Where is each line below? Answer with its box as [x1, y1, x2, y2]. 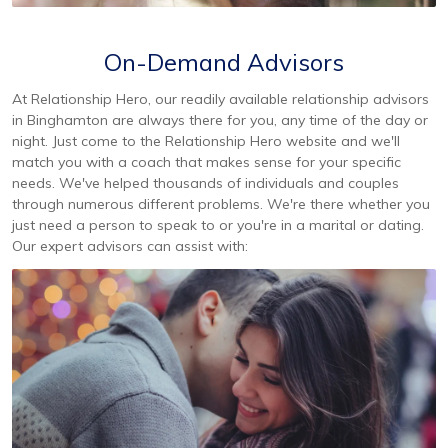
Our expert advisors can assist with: [12, 237, 248, 256]
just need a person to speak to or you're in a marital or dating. [12, 216, 424, 235]
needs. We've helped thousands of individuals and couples [12, 174, 399, 193]
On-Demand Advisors [104, 47, 344, 78]
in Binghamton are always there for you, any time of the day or [12, 111, 428, 130]
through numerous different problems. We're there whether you [12, 195, 430, 214]
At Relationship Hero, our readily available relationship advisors [12, 90, 429, 109]
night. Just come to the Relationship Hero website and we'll [12, 132, 400, 151]
